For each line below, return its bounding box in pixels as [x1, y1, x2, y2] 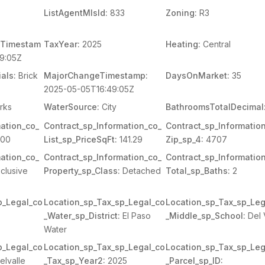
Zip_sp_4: [166, 134, 204, 144]
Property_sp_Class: [43, 166, 120, 176]
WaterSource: [43, 102, 99, 112]
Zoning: [166, 8, 198, 18]
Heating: [166, 39, 201, 49]
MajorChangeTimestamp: [43, 70, 148, 80]
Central [201, 39, 231, 49]
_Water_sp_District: [43, 211, 120, 221]
